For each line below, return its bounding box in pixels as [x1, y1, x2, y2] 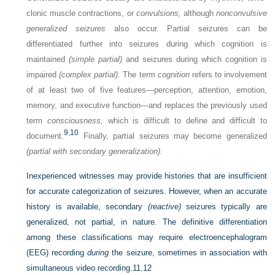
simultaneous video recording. [26, 263, 133, 273]
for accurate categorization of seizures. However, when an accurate [26, 187, 267, 196]
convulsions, [136, 9, 181, 18]
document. [26, 131, 64, 141]
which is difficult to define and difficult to [103, 116, 267, 125]
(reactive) [147, 202, 181, 211]
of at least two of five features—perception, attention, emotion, [26, 85, 267, 95]
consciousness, [47, 116, 104, 125]
